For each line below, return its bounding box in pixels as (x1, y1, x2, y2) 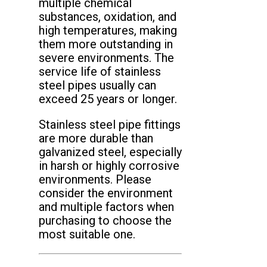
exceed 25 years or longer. (39, 91, 177, 106)
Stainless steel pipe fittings (39, 117, 181, 132)
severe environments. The (39, 50, 174, 65)
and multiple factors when (39, 199, 174, 214)
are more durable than (39, 131, 153, 145)
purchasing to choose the (39, 213, 172, 228)
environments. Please (39, 172, 151, 187)
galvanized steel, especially (39, 144, 182, 159)
